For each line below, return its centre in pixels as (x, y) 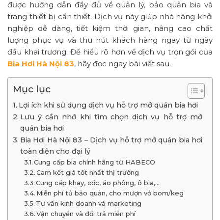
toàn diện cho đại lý (55, 151)
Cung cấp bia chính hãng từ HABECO (95, 162)
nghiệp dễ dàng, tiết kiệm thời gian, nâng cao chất (110, 28)
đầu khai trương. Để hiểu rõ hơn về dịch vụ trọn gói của (110, 52)
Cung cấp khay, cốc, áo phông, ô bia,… (98, 182)
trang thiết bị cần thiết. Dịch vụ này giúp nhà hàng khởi (110, 16)
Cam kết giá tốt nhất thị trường (88, 172)
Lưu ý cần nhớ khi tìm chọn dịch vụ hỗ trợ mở (111, 117)
